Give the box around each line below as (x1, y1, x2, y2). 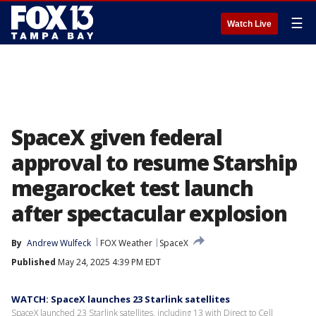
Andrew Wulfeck (27, 237, 91, 249)
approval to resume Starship (11, 148, 297, 177)
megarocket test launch (11, 174, 253, 202)
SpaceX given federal (11, 123, 222, 152)
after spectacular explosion (11, 199, 287, 228)
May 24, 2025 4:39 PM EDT (56, 256, 161, 268)
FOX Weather (100, 237, 152, 249)
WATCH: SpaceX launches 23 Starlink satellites (11, 293, 230, 305)
